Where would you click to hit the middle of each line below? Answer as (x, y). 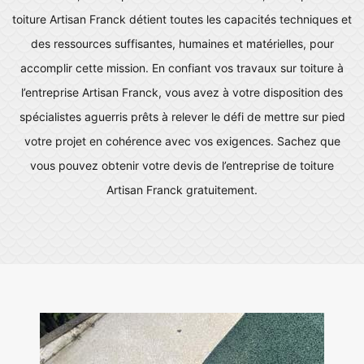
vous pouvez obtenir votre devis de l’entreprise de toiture (182, 165)
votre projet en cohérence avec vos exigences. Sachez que (182, 141)
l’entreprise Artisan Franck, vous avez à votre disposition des (182, 92)
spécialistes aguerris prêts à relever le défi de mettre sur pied (182, 117)
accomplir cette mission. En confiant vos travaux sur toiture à (182, 68)
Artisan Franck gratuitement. (182, 190)
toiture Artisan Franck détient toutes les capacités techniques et (182, 19)
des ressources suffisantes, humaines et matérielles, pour (182, 43)
